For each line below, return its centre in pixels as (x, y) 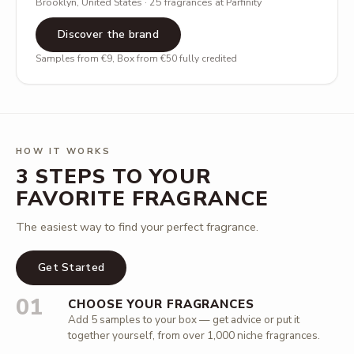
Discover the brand (109, 34)
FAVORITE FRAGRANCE (142, 199)
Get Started (72, 267)
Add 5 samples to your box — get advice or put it (184, 320)
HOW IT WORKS (64, 151)
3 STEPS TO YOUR (113, 177)
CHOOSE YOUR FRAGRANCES (161, 304)
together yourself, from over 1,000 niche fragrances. (194, 335)
